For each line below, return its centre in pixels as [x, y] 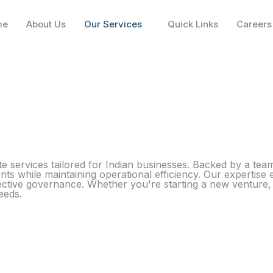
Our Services [113, 24]
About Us [46, 24]
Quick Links [193, 24]
